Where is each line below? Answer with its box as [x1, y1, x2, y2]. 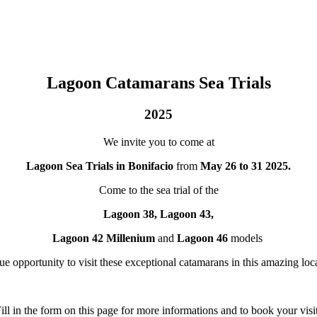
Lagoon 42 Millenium [52, 231, 155, 244]
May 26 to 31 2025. [200, 159, 291, 172]
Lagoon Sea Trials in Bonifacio [26, 159, 176, 172]
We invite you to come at [103, 135, 214, 148]
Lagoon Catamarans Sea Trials [46, 73, 271, 92]
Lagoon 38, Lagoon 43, [103, 207, 214, 220]
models [227, 231, 265, 244]
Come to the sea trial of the [98, 183, 219, 196]
